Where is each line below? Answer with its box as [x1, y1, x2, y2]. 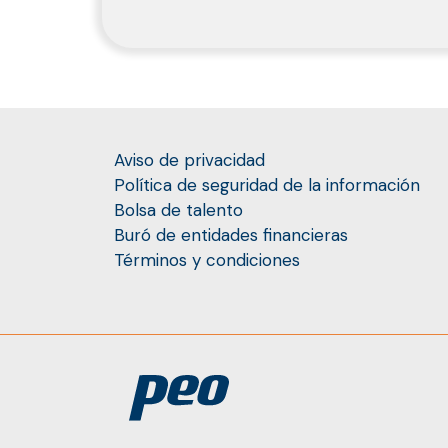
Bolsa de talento [114, 198, 243, 221]
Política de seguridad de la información [114, 173, 420, 196]
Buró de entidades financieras [114, 223, 348, 246]
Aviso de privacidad [114, 148, 265, 171]
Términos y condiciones [114, 248, 300, 271]
